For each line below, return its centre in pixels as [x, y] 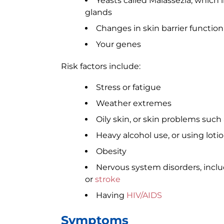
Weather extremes [134, 103]
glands [98, 12]
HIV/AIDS [144, 195]
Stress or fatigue [128, 87]
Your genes [118, 44]
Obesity [111, 151]
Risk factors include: [101, 66]
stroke [108, 179]
